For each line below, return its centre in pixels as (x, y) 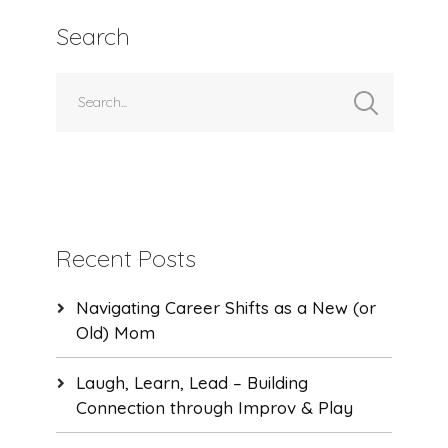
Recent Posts (125, 258)
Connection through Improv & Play (214, 408)
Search (92, 36)
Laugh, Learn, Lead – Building (191, 383)
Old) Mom (115, 333)
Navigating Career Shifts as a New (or (225, 308)
